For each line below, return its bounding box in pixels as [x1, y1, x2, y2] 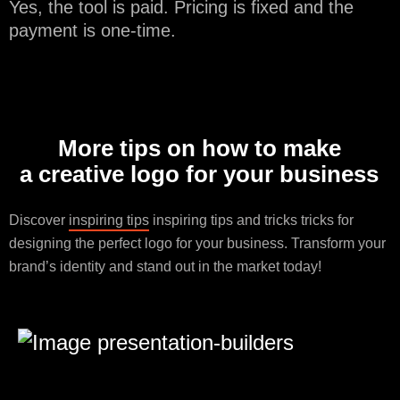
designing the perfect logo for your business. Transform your [9, 235, 386, 251]
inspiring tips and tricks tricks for [149, 212, 354, 228]
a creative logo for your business [20, 160, 379, 187]
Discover [9, 212, 69, 228]
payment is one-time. [9, 20, 176, 40]
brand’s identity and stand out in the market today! [9, 258, 321, 274]
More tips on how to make [57, 134, 341, 162]
